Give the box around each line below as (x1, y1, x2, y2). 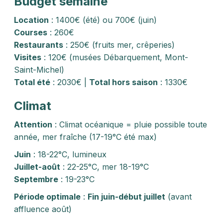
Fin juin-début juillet (88, 192, 165, 202)
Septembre (14, 174, 58, 184)
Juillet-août (14, 162, 60, 172)
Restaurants (14, 40, 63, 50)
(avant (165, 192, 192, 202)
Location (14, 15, 49, 25)
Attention (14, 119, 52, 129)
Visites (14, 52, 41, 62)
